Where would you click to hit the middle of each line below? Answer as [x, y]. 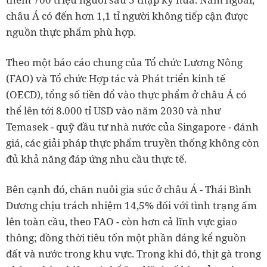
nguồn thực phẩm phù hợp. [71, 32]
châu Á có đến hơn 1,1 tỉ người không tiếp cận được [127, 16]
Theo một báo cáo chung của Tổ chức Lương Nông [124, 63]
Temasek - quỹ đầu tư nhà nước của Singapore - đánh [132, 127]
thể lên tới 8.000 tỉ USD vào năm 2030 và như [113, 111]
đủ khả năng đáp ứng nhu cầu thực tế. [96, 159]
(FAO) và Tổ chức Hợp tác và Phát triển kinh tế [116, 79]
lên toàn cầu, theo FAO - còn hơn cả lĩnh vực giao [122, 222]
